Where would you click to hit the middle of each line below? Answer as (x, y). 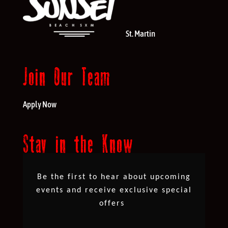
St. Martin (140, 33)
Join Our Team (67, 77)
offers (112, 204)
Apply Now (39, 104)
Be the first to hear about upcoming (114, 177)
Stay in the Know (78, 145)
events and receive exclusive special (114, 191)
